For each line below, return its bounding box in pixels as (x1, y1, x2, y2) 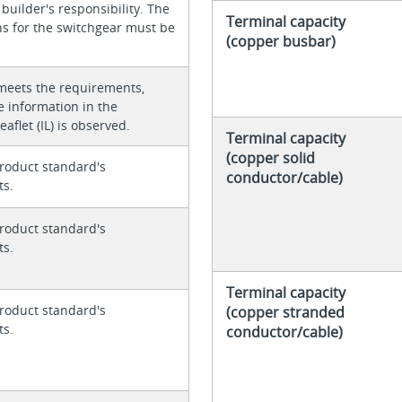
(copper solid (225, 147, 315, 168)
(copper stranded (225, 301, 345, 322)
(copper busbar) (225, 31, 336, 51)
